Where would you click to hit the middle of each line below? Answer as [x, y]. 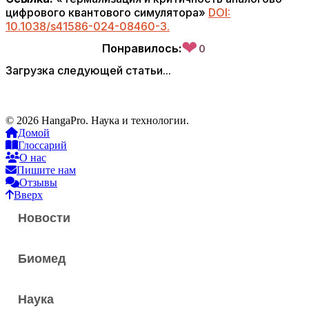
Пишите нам [46, 170]
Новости [44, 218]
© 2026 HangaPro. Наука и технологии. [97, 120]
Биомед [42, 259]
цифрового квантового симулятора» [107, 12]
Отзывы [38, 182]
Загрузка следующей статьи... [88, 70]
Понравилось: [141, 48]
